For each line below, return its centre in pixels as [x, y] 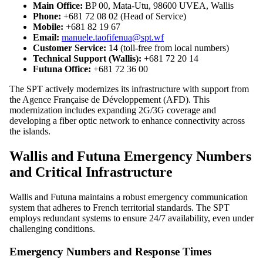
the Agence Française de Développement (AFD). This [109, 100]
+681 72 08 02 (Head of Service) [124, 16]
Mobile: [48, 27]
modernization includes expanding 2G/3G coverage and [113, 110]
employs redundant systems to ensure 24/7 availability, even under [131, 218]
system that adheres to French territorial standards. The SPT [119, 208]
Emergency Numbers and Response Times [110, 251]
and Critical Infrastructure [91, 172]
